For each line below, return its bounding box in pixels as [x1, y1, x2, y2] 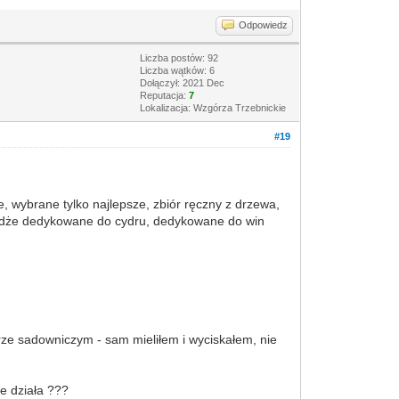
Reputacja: [140, 90, 190, 101]
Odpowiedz [239, 20, 289, 30]
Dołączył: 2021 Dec [140, 77, 225, 88]
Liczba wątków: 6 [140, 65, 216, 76]
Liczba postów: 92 [140, 53, 219, 63]
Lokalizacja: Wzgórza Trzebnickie [140, 102, 287, 113]
